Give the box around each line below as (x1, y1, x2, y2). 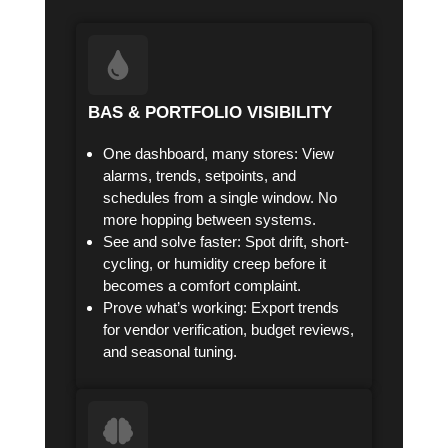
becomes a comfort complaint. (103, 276, 302, 294)
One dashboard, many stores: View (103, 144, 335, 162)
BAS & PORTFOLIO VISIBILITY (88, 102, 333, 122)
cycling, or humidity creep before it (103, 254, 327, 272)
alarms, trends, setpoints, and (103, 166, 297, 184)
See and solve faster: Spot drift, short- (103, 232, 350, 250)
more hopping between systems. (103, 210, 317, 228)
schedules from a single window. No (103, 188, 338, 206)
